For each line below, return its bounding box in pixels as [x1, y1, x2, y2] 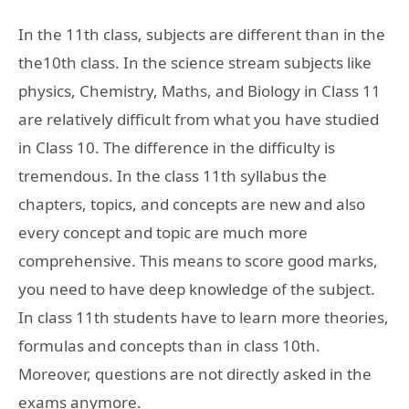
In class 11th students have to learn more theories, [18, 306, 389, 328]
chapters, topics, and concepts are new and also [18, 193, 365, 215]
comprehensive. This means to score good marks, [18, 249, 378, 271]
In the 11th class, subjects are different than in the [18, 23, 385, 45]
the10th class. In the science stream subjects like [18, 51, 372, 73]
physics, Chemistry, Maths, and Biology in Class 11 [18, 79, 381, 101]
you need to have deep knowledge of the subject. [18, 278, 375, 299]
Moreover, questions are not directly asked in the [18, 362, 372, 384]
